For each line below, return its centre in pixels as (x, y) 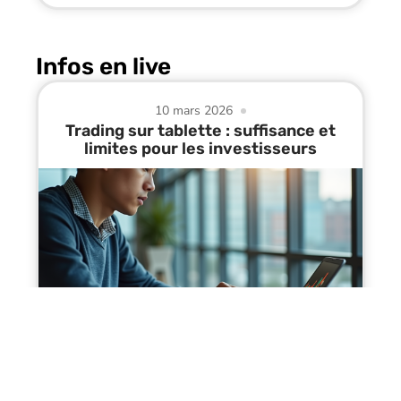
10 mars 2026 (194, 110)
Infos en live (103, 66)
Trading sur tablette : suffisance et (200, 130)
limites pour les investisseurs (200, 148)
